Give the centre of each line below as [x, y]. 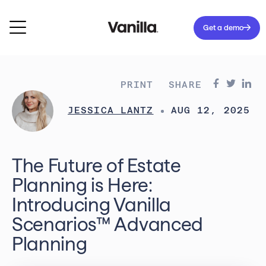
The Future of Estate [96, 165]
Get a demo [223, 27]
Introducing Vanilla [91, 205]
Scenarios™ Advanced [107, 224]
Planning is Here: [82, 185]
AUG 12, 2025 [210, 111]
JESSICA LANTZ [111, 111]
